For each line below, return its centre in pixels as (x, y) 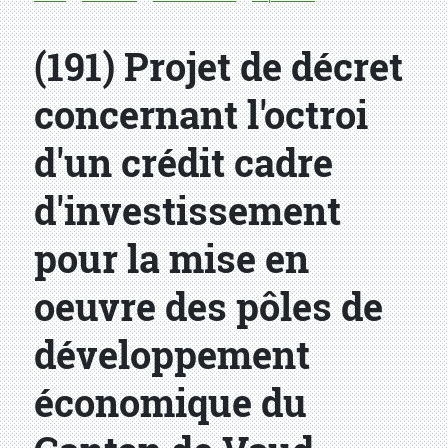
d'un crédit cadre (183, 162)
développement (172, 354)
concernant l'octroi (201, 114)
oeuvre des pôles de (208, 306)
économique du (170, 402)
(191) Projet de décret (218, 66)
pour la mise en (171, 258)
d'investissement (187, 210)
